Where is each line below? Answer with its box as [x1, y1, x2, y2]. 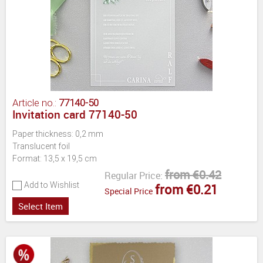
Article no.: [12, 96, 59, 109]
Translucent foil [12, 141, 70, 151]
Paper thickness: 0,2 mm [12, 129, 103, 139]
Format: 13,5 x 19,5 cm [12, 153, 97, 163]
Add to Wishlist [24, 180, 79, 190]
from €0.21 [155, 180, 218, 198]
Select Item [18, 200, 63, 212]
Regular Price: [104, 168, 163, 182]
